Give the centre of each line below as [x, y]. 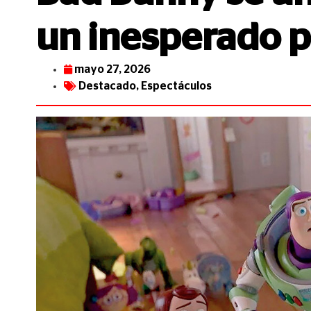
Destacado [107, 86]
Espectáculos [176, 86]
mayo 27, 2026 [112, 69]
